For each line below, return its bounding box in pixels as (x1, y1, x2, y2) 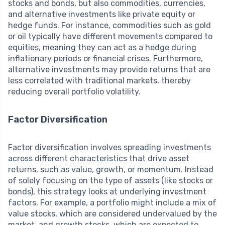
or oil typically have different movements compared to (8, 31, 212, 41)
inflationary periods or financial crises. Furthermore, (8, 53, 203, 63)
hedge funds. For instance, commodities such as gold (8, 20, 211, 30)
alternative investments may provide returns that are (8, 64, 210, 74)
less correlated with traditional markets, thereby (8, 75, 191, 85)
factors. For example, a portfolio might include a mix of (8, 197, 216, 207)
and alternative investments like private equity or (8, 9, 195, 19)
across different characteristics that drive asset (8, 153, 189, 163)
